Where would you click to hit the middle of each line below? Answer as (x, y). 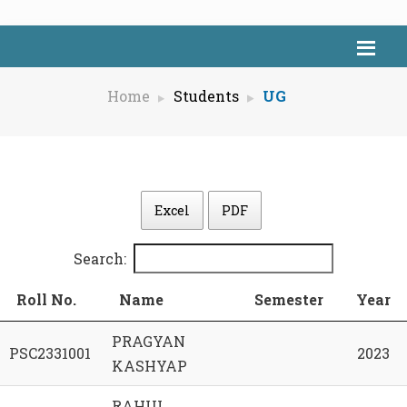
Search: (100, 259)
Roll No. (46, 300)
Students (206, 96)
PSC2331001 (50, 353)
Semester (289, 300)
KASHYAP (149, 366)
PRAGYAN (149, 342)
